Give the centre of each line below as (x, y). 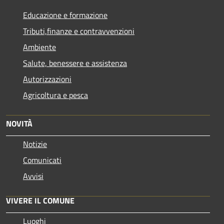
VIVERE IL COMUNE (40, 200)
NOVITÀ (19, 123)
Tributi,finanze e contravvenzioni (79, 31)
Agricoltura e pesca (55, 95)
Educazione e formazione (65, 15)
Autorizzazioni (47, 79)
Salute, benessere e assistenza (75, 63)
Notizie (35, 144)
